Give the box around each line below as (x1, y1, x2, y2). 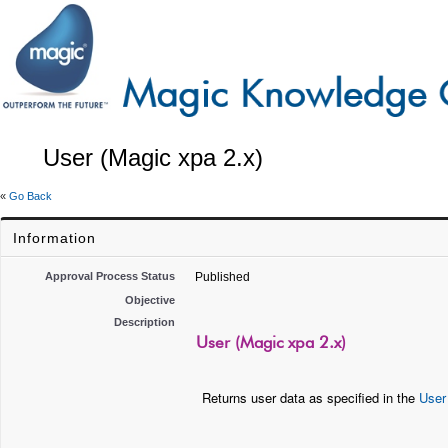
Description (114, 316, 175, 328)
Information (13, 230, 96, 246)
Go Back (9, 190, 52, 202)
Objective (125, 294, 175, 306)
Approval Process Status (45, 270, 175, 282)
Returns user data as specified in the (202, 388, 419, 408)
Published (195, 270, 250, 284)
